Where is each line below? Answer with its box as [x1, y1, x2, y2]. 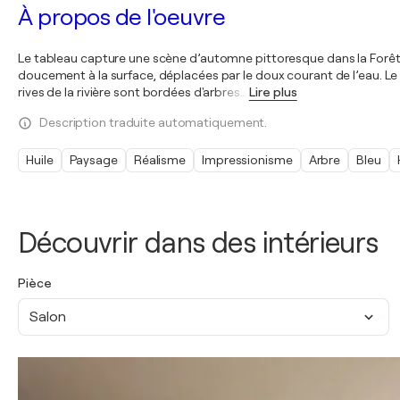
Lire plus [248, 85, 297, 99]
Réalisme [133, 153, 187, 167]
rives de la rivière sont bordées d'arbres [18, 85, 240, 99]
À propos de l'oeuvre [18, 4, 225, 30]
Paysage [69, 153, 118, 167]
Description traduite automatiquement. [39, 115, 268, 129]
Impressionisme [202, 153, 293, 167]
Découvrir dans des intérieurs [18, 227, 379, 260]
